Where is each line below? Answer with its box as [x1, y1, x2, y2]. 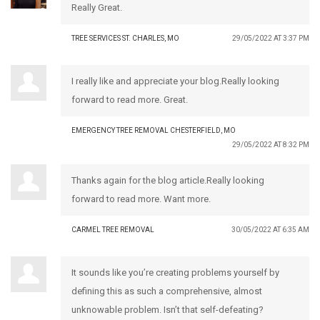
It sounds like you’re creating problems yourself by [71, 266, 279, 278]
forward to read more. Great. [71, 94, 188, 105]
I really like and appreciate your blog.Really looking [71, 75, 279, 86]
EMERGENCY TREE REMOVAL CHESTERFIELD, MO [71, 126, 236, 134]
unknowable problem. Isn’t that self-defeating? [71, 304, 264, 315]
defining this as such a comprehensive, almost [71, 285, 262, 296]
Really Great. [71, 1, 122, 13]
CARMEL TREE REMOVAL [71, 225, 154, 234]
